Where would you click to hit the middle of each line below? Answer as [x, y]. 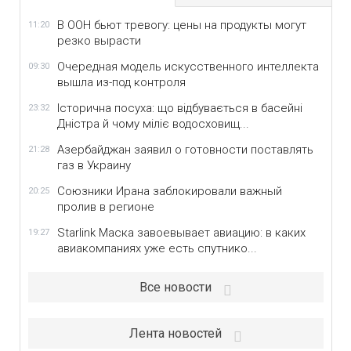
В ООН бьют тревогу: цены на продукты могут [181, 25]
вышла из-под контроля [121, 82]
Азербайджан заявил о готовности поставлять [185, 150]
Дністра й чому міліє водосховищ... [153, 124]
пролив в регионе [105, 207]
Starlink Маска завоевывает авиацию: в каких [181, 233]
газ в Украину [94, 165]
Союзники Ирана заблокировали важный [169, 191]
